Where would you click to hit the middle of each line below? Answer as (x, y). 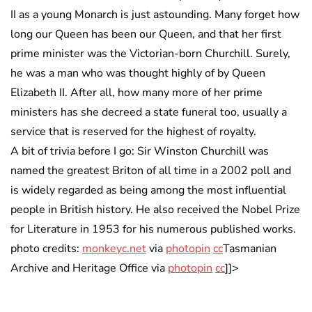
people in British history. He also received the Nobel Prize (155, 210)
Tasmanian (250, 249)
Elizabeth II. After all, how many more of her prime (136, 93)
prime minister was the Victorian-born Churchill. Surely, (150, 54)
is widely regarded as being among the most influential (148, 190)
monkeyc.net (114, 249)
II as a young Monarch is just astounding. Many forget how (155, 15)
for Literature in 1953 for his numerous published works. (153, 229)
